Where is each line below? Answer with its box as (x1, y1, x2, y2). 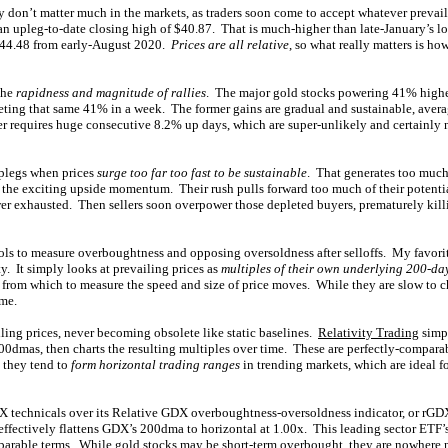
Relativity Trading (318, 325, 419, 340)
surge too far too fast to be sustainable (97, 165, 307, 180)
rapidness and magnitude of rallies (16, 85, 206, 100)
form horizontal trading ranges (71, 357, 240, 372)
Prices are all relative (171, 37, 289, 52)
